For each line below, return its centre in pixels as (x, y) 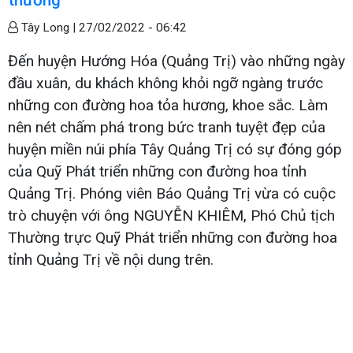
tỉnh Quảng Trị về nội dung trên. (111, 259)
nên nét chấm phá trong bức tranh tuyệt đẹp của (167, 127)
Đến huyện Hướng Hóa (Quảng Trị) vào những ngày (176, 61)
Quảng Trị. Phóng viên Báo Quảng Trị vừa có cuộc (172, 193)
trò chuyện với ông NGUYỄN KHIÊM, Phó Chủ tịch (171, 215)
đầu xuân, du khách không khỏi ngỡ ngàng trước (165, 83)
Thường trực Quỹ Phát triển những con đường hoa (173, 237)
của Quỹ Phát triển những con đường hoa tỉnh (157, 171)
